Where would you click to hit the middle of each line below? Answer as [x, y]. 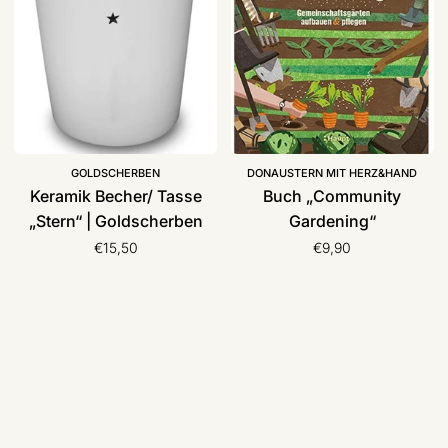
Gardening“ [332, 221]
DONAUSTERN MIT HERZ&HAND [332, 172]
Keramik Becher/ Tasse [115, 196]
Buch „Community [332, 196]
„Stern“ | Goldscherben [115, 221]
